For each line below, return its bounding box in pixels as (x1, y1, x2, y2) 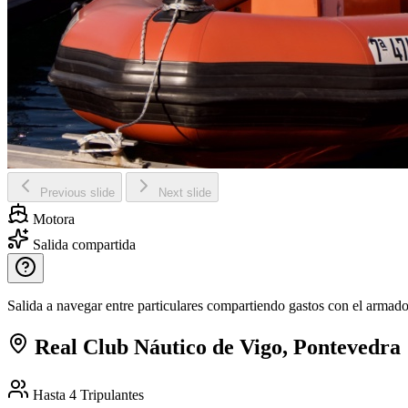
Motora (29, 210, 75, 227)
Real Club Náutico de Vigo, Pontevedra (29, 334, 401, 359)
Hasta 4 (29, 386, 80, 403)
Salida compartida (29, 236, 136, 252)
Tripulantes (80, 386, 144, 403)
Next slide (158, 185, 211, 199)
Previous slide (40, 185, 115, 199)
